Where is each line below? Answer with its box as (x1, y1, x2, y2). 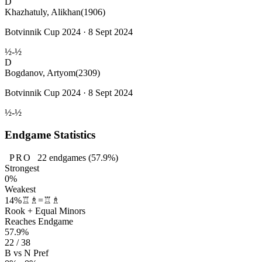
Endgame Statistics (5, 129, 95, 142)
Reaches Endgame (5, 216, 73, 227)
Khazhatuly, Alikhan (5, 6, 81, 17)
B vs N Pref (5, 248, 49, 258)
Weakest (5, 184, 36, 195)
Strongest (5, 163, 39, 174)
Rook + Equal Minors (5, 206, 85, 216)
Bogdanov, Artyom (5, 67, 75, 78)
